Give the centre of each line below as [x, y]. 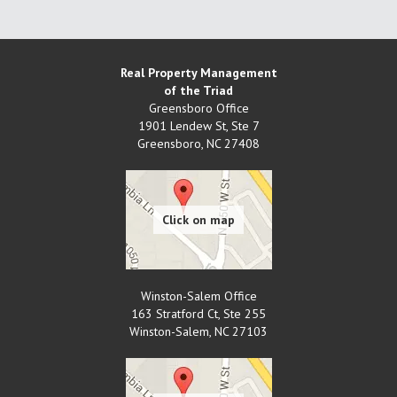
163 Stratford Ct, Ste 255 [198, 314]
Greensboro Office [198, 109]
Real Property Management [198, 73]
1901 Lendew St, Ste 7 [198, 126]
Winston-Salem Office [198, 296]
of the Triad [198, 91]
